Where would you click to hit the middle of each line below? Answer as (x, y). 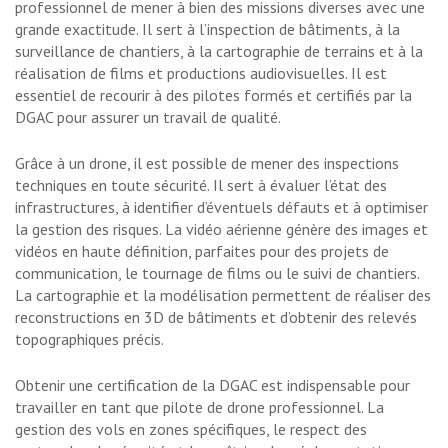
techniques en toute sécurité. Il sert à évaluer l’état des (201, 185)
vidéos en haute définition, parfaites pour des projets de (202, 251)
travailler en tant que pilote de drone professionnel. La (199, 407)
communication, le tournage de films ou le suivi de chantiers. (217, 273)
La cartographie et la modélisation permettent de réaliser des (223, 295)
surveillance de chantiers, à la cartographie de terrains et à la (219, 51)
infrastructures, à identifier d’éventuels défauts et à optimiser (221, 207)
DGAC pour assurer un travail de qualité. (148, 117)
